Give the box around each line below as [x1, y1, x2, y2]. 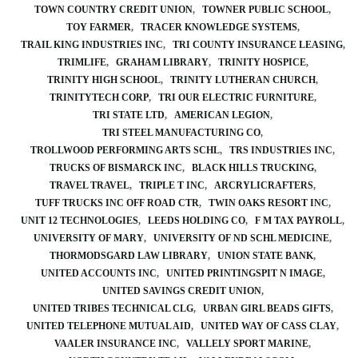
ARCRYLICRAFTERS [214, 180, 313, 191]
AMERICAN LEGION [174, 109, 270, 121]
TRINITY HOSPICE [217, 57, 306, 68]
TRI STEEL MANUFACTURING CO [102, 127, 261, 138]
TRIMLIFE [57, 57, 106, 68]
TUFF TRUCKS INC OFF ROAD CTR [34, 197, 199, 209]
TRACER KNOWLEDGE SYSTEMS [140, 22, 297, 33]
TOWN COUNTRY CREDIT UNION [34, 4, 193, 15]
